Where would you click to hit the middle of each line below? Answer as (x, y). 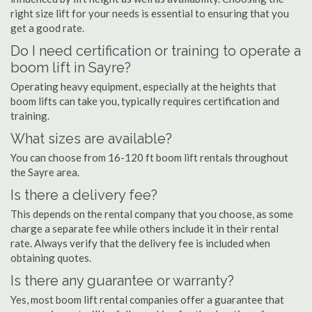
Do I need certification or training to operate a (156, 51)
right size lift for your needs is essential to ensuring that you (150, 13)
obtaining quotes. (51, 258)
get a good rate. (47, 28)
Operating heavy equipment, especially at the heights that (143, 86)
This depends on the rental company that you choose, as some (152, 214)
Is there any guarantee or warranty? (122, 281)
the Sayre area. (45, 172)
